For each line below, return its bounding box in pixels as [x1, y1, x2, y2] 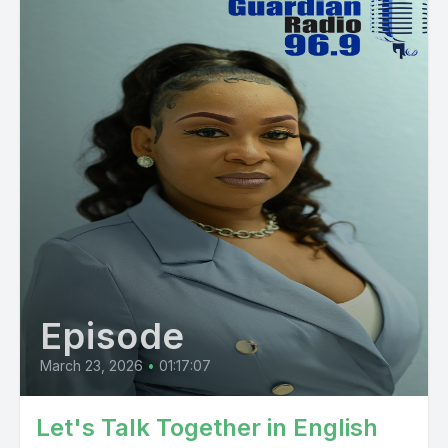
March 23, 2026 [40, 357, 143, 374]
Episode [40, 314, 186, 358]
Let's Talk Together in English [36, 413, 378, 442]
